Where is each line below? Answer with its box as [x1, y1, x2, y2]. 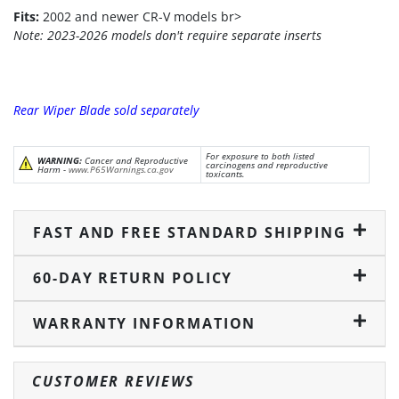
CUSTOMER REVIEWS [32, 371, 194, 392]
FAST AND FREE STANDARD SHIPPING [33, 223, 346, 243]
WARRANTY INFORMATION [33, 313, 256, 334]
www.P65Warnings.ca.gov [69, 163, 174, 176]
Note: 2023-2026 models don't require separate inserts [13, 27, 322, 45]
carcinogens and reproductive [206, 159, 328, 172]
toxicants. [206, 167, 245, 181]
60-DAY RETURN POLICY [33, 268, 233, 289]
